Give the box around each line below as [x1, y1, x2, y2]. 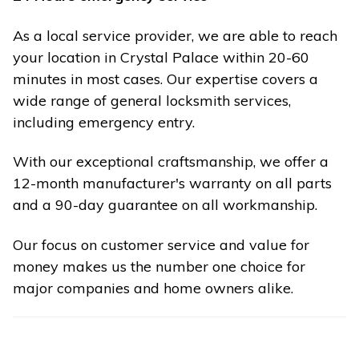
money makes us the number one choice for [13, 256, 305, 276]
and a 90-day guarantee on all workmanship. [13, 196, 317, 215]
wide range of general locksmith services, [13, 91, 291, 110]
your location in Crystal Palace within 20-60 [13, 47, 309, 67]
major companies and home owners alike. [13, 278, 293, 297]
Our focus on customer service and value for [13, 235, 309, 254]
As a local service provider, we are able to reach [13, 26, 337, 45]
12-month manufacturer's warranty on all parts [13, 174, 332, 193]
